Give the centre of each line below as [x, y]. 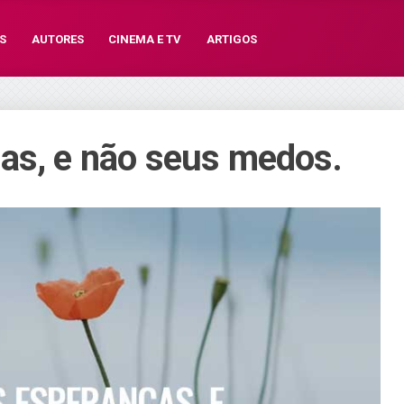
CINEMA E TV [145, 39]
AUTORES [57, 39]
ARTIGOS [231, 39]
